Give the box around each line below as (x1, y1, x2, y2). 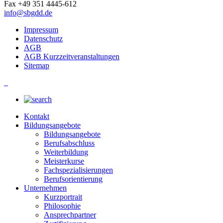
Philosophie (44, 201, 81, 210)
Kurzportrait (44, 192, 82, 201)
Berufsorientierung (44, 174, 103, 183)
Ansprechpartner (44, 210, 96, 219)
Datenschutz (24, 34, 63, 43)
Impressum (24, 25, 58, 34)
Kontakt (24, 111, 49, 120)
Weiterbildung (44, 147, 88, 156)
